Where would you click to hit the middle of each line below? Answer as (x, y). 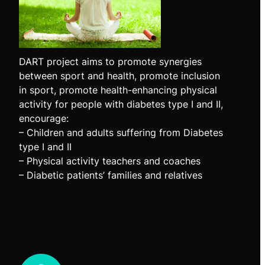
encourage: (43, 118)
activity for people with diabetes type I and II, (121, 104)
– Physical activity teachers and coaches (109, 161)
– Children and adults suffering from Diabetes (121, 132)
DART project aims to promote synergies (110, 61)
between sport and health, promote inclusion (119, 75)
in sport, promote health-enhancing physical (118, 90)
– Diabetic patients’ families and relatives (110, 175)
